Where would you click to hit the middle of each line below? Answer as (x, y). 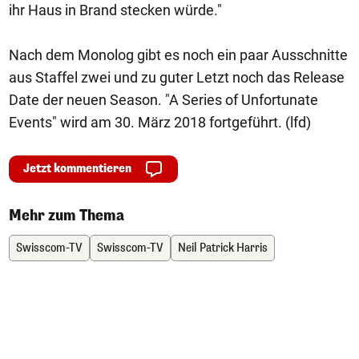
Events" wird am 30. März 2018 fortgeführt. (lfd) (160, 122)
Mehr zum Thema (67, 216)
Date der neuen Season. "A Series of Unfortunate (163, 100)
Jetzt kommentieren (77, 169)
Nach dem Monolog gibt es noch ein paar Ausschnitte (178, 55)
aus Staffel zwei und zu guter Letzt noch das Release (177, 77)
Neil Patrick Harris (223, 248)
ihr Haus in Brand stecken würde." (115, 10)
